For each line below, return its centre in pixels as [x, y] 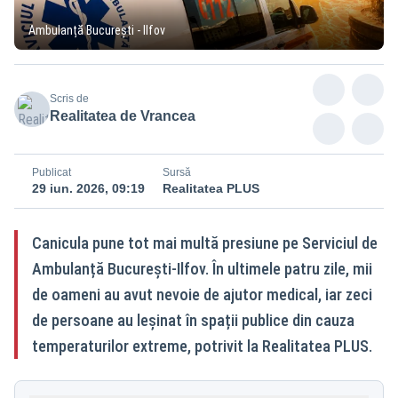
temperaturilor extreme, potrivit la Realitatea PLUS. [202, 346]
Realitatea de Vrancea [123, 115]
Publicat [52, 172]
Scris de [69, 98]
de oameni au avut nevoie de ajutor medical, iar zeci [202, 294]
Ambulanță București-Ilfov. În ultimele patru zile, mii [202, 268]
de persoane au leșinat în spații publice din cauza [193, 320]
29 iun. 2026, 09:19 [88, 188]
